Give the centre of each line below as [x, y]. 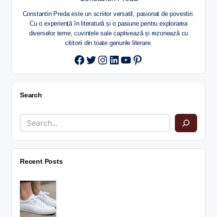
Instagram [122, 58]
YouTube [142, 58]
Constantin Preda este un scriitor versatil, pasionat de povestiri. [108, 14]
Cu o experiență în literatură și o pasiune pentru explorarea [108, 23]
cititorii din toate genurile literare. [108, 43]
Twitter [102, 58]
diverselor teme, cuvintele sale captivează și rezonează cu [108, 33]
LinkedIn [129, 58]
